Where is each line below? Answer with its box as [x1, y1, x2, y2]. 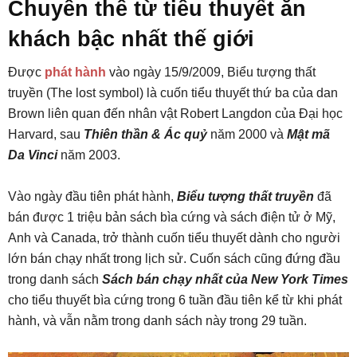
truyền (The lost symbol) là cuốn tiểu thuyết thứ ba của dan [8, 86, 338, 100]
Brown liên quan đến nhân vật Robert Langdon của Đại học [8, 107, 343, 121]
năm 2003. [57, 148, 120, 163]
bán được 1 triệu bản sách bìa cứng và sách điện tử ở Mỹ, [8, 210, 335, 225]
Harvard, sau [8, 127, 80, 142]
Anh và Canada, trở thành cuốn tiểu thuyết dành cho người [8, 231, 340, 245]
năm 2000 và [210, 127, 287, 142]
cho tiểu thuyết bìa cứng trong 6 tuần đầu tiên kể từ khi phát [8, 293, 342, 308]
